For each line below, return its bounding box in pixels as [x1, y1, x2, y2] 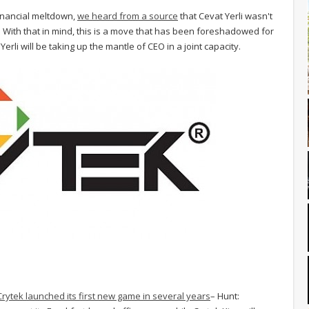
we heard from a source [77, 9, 178, 22]
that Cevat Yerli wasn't [178, 9, 272, 22]
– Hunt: [210, 289, 239, 302]
